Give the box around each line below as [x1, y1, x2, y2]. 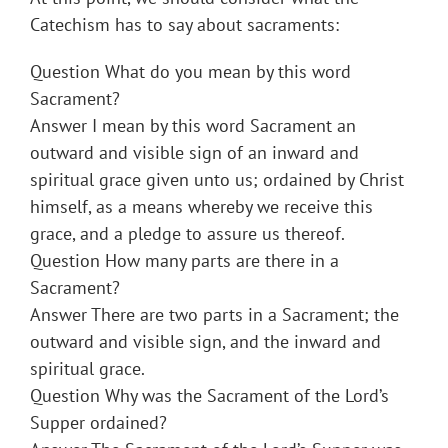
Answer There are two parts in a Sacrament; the [30, 303, 399, 327]
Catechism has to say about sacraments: [30, 13, 339, 37]
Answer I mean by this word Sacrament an [30, 114, 356, 138]
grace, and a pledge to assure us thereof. [30, 222, 345, 246]
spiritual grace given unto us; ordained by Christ [30, 168, 404, 192]
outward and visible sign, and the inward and [30, 330, 381, 354]
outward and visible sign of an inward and [30, 141, 359, 165]
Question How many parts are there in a [30, 249, 339, 273]
